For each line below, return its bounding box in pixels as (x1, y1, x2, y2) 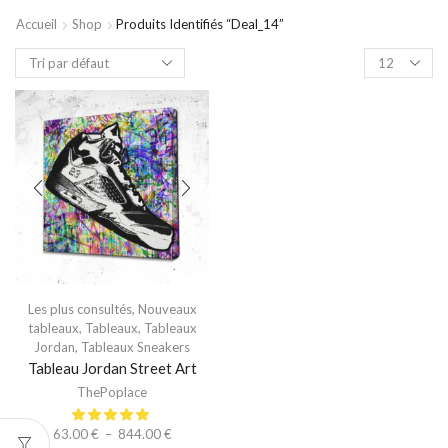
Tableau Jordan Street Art (27, 359, 197, 377)
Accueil (16, 16, 57, 32)
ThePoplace (77, 384, 147, 400)
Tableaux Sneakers (81, 339, 190, 355)
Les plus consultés (27, 301, 132, 317)
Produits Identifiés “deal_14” (116, 16, 284, 32)
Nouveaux (137, 301, 197, 317)
